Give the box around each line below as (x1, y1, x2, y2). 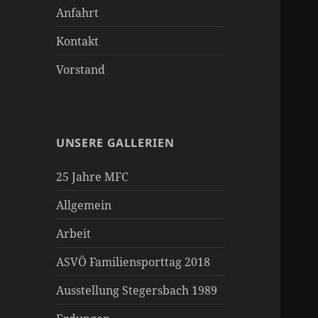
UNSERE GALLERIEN (56, 134, 175, 150)
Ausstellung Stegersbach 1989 (56, 282, 218, 298)
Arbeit (56, 225, 92, 241)
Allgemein (56, 197, 112, 213)
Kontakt (56, 33, 99, 49)
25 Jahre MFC (56, 168, 129, 185)
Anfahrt (56, 4, 99, 21)
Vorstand (56, 61, 106, 77)
